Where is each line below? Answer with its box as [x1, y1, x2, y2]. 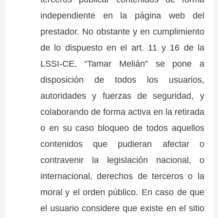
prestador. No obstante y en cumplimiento [40, 26, 204, 37]
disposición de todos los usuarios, [40, 74, 204, 85]
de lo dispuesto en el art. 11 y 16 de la [40, 42, 204, 53]
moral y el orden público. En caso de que [40, 187, 204, 198]
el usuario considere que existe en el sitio [40, 203, 204, 214]
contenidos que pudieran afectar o [40, 139, 204, 149]
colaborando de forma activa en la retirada [40, 107, 204, 117]
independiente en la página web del [40, 10, 204, 21]
